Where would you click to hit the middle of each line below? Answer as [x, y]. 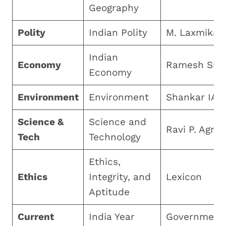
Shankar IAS [194, 97]
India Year [111, 216]
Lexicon [184, 177]
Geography [114, 8]
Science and [117, 122]
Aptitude [109, 192]
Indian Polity [118, 32]
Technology [115, 137]
